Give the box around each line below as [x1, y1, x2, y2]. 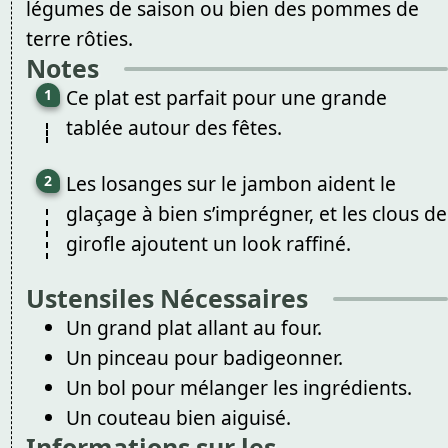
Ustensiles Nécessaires [25, 281, 308, 316]
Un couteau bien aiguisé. [65, 404, 291, 432]
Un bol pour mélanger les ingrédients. [65, 374, 412, 402]
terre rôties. [25, 25, 133, 52]
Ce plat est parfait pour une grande [65, 84, 387, 111]
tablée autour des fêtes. [65, 114, 282, 141]
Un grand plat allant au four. [65, 314, 322, 342]
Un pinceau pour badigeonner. [65, 344, 343, 372]
